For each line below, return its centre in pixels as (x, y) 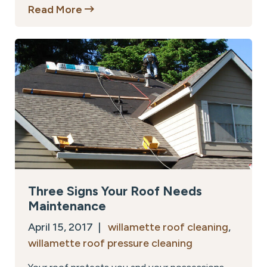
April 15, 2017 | (68, 227)
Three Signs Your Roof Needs (115, 191)
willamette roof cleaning (168, 227)
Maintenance (67, 206)
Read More (56, 10)
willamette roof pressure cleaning (110, 243)
